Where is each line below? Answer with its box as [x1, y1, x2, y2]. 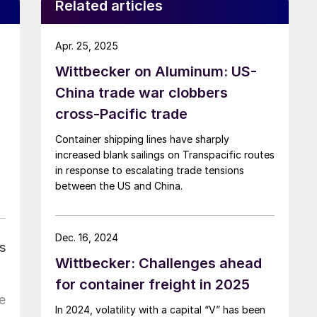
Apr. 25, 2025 [55, 39, 118, 52]
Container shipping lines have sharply [55, 132, 229, 145]
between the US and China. [55, 179, 183, 192]
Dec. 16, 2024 [55, 231, 118, 243]
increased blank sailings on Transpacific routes [55, 148, 275, 161]
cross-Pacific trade [55, 105, 188, 122]
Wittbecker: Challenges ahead [55, 254, 262, 272]
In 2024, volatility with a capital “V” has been [55, 303, 265, 316]
